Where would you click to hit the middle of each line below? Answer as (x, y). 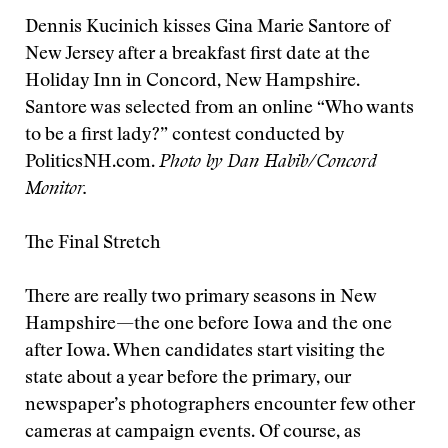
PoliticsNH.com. (92, 163)
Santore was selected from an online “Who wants (219, 109)
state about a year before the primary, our (188, 379)
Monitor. (56, 190)
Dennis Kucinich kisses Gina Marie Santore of (207, 28)
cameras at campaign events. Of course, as (193, 433)
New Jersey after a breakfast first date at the (197, 55)
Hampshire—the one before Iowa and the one (208, 325)
